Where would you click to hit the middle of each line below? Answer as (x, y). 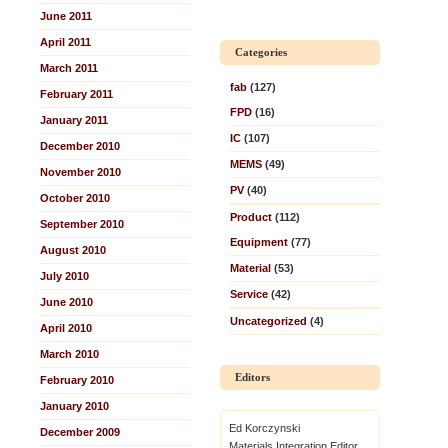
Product (251, 217)
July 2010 (64, 276)
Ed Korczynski (264, 428)
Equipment (259, 242)
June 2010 (66, 302)
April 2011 (65, 42)
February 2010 (77, 380)
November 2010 (80, 172)
